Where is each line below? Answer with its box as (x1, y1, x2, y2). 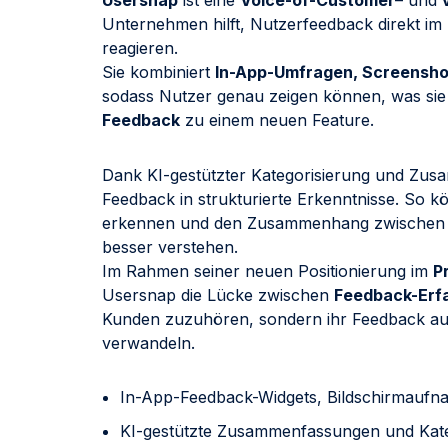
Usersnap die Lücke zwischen (102, 284, 334, 305)
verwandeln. (102, 332, 195, 353)
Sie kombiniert (102, 62, 215, 83)
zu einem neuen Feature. (180, 110, 374, 131)
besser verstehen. (102, 236, 238, 257)
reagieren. (102, 38, 178, 59)
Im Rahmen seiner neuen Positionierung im (102, 260, 433, 281)
